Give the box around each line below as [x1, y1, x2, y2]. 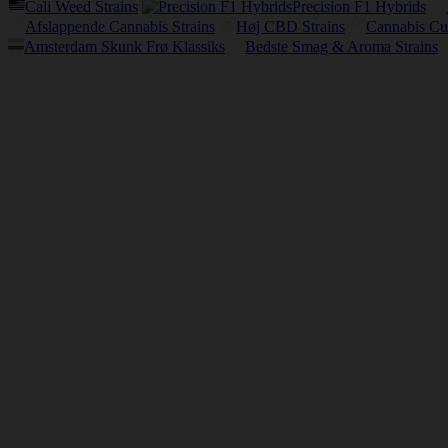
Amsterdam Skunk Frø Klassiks [24, 37, 225, 55]
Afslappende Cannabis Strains [25, 17, 215, 35]
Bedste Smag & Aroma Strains [245, 37, 438, 55]
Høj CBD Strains [236, 17, 345, 35]
